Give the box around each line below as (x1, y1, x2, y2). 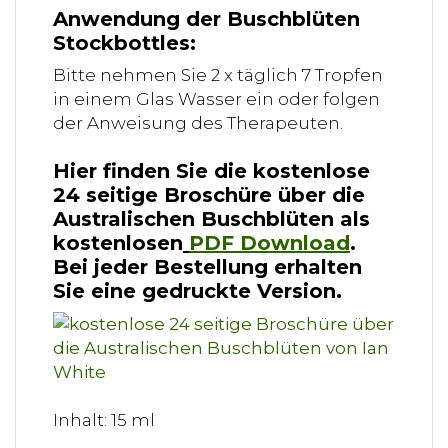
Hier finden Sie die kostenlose (53, 159, 370, 184)
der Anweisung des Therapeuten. (53, 113, 343, 134)
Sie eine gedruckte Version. (53, 279, 342, 304)
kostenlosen (53, 231, 183, 256)
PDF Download (189, 231, 350, 256)
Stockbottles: (53, 30, 196, 55)
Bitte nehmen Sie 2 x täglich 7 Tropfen (53, 65, 383, 86)
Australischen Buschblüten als (53, 207, 370, 232)
